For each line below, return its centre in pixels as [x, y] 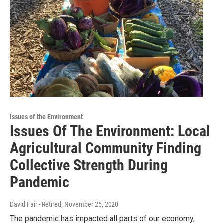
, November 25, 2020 [90, 204]
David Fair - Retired [36, 204]
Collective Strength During [89, 165]
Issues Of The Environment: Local [110, 131]
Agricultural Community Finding [106, 148]
